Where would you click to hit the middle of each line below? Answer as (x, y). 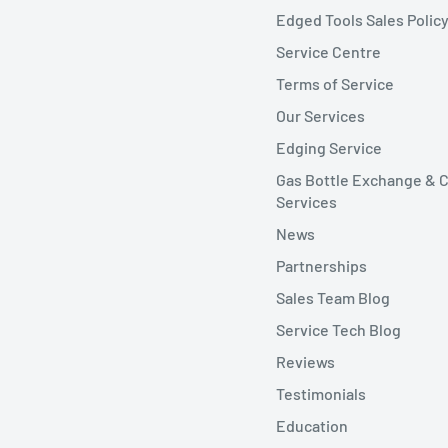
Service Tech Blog (338, 330)
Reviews (305, 362)
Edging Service (329, 148)
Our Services (320, 116)
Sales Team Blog (333, 298)
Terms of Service (335, 84)
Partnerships (321, 266)
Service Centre (328, 52)
